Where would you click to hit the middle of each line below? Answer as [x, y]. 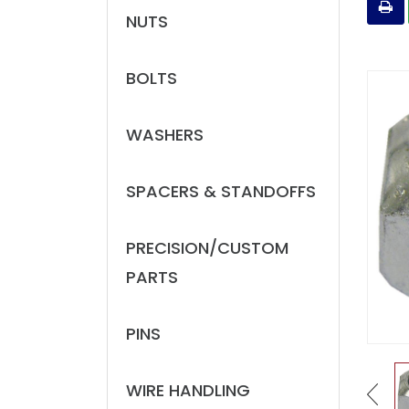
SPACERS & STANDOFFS [221, 191]
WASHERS [165, 135]
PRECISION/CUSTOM [207, 248]
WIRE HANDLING [188, 390]
